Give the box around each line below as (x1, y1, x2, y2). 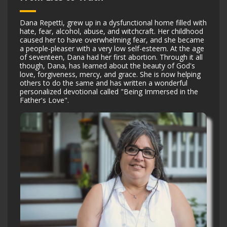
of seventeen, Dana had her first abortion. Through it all (20, 52, 203, 62)
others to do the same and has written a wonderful (20, 78, 187, 88)
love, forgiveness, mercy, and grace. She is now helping (20, 69, 201, 79)
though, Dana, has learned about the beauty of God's (20, 61, 195, 70)
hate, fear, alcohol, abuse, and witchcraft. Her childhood (20, 26, 203, 36)
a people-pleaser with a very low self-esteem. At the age (20, 44, 204, 53)
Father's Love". (20, 95, 69, 105)
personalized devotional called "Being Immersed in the (20, 87, 198, 96)
